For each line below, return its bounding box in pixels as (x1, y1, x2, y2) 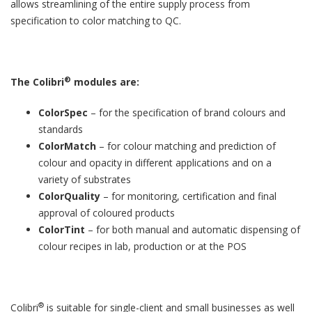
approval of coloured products (38, 206, 175, 219)
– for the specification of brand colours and (88, 106, 286, 119)
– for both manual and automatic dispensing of (88, 223, 300, 236)
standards (38, 123, 83, 136)
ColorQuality (38, 189, 100, 203)
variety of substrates (38, 173, 131, 186)
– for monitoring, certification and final (100, 189, 276, 203)
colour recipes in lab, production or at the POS (38, 240, 247, 253)
